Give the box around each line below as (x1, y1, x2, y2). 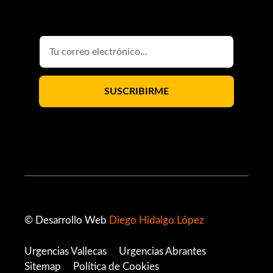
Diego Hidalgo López (109, 215, 204, 226)
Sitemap (24, 261, 61, 272)
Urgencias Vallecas (24, 246, 107, 257)
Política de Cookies (73, 261, 159, 272)
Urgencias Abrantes (119, 246, 206, 257)
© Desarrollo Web (24, 215, 109, 226)
